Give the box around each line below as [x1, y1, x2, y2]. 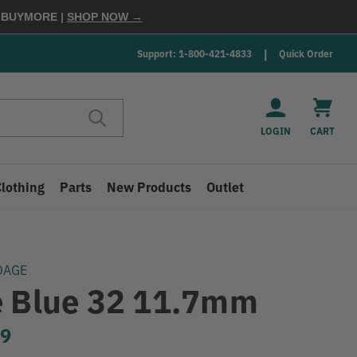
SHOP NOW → [66, 10, 143, 23]
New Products [107, 178, 192, 195]
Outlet [206, 178, 245, 195]
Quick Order [279, 46, 333, 60]
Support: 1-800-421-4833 [137, 46, 252, 60]
